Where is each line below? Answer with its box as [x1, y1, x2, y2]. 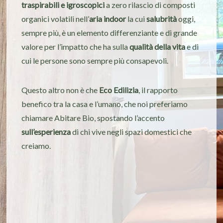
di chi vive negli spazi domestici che [71, 127, 192, 137]
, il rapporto [138, 85, 178, 95]
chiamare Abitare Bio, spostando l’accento [21, 113, 165, 123]
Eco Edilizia [99, 85, 139, 95]
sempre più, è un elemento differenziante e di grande [21, 28, 198, 38]
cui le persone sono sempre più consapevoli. [21, 56, 169, 66]
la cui [126, 14, 147, 24]
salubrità [146, 14, 177, 24]
